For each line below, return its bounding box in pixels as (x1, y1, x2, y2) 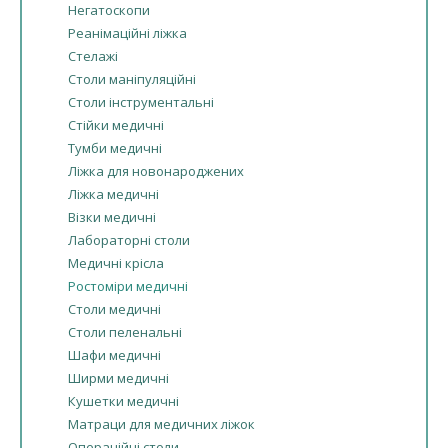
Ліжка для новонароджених (68, 162, 244, 180)
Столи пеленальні (68, 323, 182, 341)
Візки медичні (68, 208, 156, 226)
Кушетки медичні (68, 392, 179, 410)
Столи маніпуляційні (68, 70, 196, 88)
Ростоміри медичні (68, 277, 188, 295)
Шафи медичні (68, 346, 161, 364)
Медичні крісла (68, 254, 164, 272)
